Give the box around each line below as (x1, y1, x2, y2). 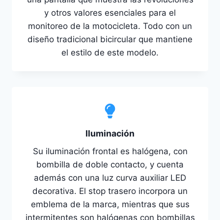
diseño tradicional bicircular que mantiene (27, 34, 192, 44)
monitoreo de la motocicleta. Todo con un (28, 21, 192, 31)
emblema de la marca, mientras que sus (30, 199, 190, 209)
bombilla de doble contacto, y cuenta (36, 159, 184, 169)
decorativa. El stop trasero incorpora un (32, 186, 188, 196)
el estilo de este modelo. (61, 47, 159, 57)
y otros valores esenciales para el (44, 7, 176, 18)
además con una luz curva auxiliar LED (34, 172, 186, 183)
